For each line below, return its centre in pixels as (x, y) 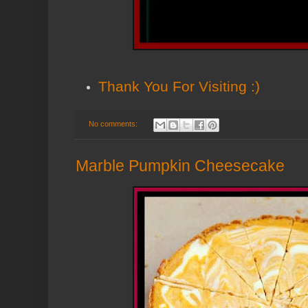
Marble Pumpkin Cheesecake (180, 165)
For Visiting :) (216, 87)
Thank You (135, 87)
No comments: (114, 124)
